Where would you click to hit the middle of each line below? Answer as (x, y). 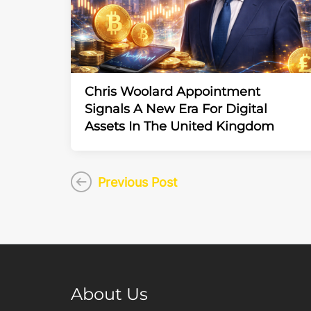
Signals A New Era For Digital (176, 109)
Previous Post (138, 182)
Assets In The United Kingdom (179, 126)
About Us (109, 294)
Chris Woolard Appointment (173, 91)
